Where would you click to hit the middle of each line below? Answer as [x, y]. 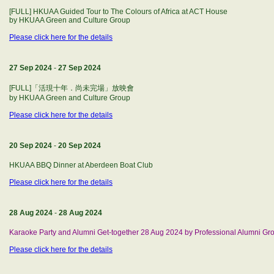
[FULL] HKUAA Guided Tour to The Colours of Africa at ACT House [118, 12]
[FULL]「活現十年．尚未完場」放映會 [72, 88]
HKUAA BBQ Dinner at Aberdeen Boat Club [81, 165]
